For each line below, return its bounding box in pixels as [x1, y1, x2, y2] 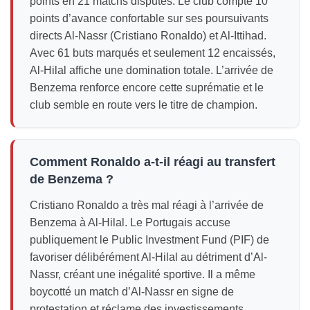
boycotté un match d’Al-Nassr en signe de [30, 285, 234, 298]
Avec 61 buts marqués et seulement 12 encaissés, [30, 46, 275, 59]
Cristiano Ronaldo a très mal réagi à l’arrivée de [30, 199, 264, 211]
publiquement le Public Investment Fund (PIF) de [30, 233, 269, 246]
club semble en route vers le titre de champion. [30, 98, 257, 111]
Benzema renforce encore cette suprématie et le [30, 81, 264, 93]
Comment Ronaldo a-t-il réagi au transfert [30, 154, 275, 169]
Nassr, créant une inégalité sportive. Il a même [30, 268, 255, 280]
